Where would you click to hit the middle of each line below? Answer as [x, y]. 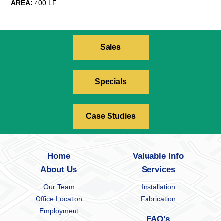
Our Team [59, 187]
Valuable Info [158, 156]
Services [158, 170]
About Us [59, 170]
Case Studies [110, 116]
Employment [59, 211]
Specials [110, 82]
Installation [158, 187]
